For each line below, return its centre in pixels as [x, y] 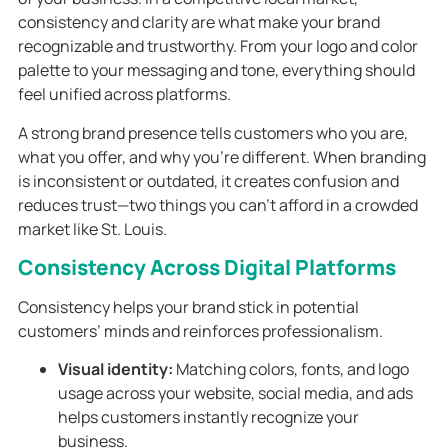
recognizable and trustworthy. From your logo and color [217, 46]
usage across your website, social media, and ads [235, 393]
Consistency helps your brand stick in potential [188, 306]
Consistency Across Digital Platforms [206, 266]
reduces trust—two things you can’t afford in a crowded [217, 204]
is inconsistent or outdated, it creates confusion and [208, 180]
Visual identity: [115, 369]
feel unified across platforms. [124, 94]
